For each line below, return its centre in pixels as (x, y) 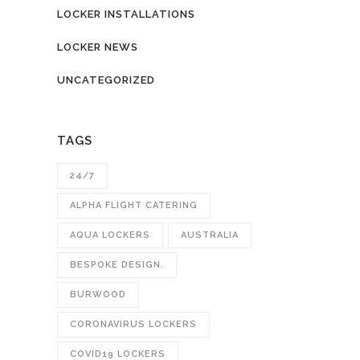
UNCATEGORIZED (106, 80)
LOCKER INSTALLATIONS (126, 14)
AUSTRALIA (210, 235)
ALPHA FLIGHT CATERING (134, 205)
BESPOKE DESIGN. (117, 265)
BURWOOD (98, 295)
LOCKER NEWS (98, 47)
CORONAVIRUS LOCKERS (133, 324)
